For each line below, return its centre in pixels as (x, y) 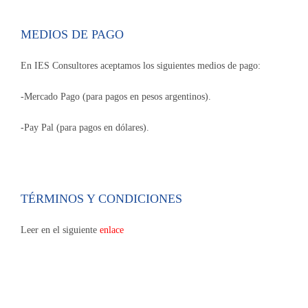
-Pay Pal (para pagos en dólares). (85, 128)
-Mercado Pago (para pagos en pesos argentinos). (116, 97)
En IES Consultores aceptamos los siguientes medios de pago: (141, 66)
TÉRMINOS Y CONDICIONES (101, 199)
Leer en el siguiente (60, 230)
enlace (112, 230)
